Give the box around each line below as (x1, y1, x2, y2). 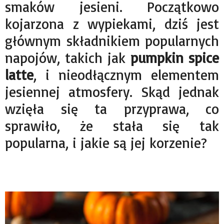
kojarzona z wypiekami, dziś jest (5, 14, 219, 32)
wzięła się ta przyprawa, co (5, 99, 219, 117)
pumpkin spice (130, 48, 219, 66)
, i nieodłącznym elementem (33, 65, 219, 83)
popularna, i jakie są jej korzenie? (5, 133, 207, 151)
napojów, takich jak (5, 48, 130, 66)
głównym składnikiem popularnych (5, 31, 219, 49)
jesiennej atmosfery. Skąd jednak (5, 82, 219, 100)
